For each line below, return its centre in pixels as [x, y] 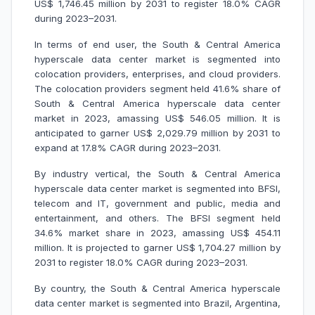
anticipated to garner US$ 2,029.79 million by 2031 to [157, 133]
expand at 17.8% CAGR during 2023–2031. [128, 148]
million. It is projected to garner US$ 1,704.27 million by [157, 248]
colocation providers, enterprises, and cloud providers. [157, 74]
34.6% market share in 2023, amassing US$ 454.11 [157, 233]
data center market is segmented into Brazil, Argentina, [157, 303]
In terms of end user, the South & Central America [157, 45]
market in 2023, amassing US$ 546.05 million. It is [157, 118]
